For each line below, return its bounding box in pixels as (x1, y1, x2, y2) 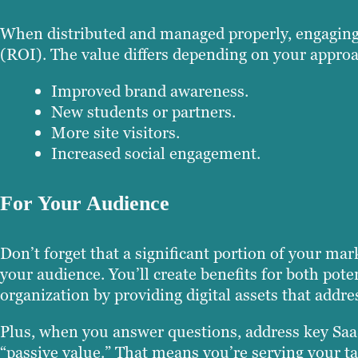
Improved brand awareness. (51, 81, 249, 102)
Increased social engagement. (51, 143, 261, 165)
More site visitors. (51, 122, 180, 144)
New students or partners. (51, 101, 236, 123)
